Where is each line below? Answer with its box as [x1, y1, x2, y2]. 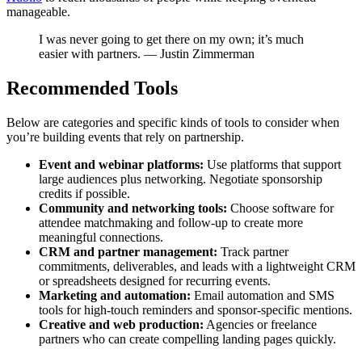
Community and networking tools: [39, 201, 227, 216]
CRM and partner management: [39, 245, 217, 259]
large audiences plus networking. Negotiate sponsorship [39, 172, 322, 187]
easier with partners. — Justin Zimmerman [39, 47, 255, 61]
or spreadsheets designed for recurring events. [39, 274, 271, 288]
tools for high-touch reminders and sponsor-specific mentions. [39, 303, 352, 318]
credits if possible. [39, 187, 130, 201]
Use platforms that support [204, 158, 341, 172]
